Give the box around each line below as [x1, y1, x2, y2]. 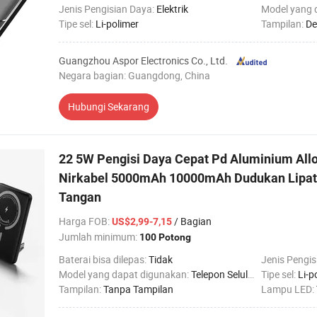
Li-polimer [96, 17, 139, 30]
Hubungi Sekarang [68, 100, 149, 113]
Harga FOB [59, 214, 108, 228]
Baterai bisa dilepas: [59, 253, 149, 266]
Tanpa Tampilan [103, 282, 173, 296]
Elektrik [156, 2, 188, 16]
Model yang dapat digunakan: [59, 267, 191, 281]
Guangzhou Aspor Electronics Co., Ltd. [59, 54, 228, 67]
